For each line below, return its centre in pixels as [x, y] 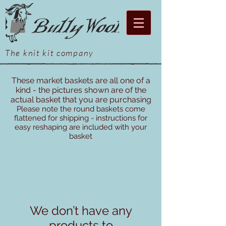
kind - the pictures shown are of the [81, 90]
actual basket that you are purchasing [81, 100]
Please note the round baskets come [81, 109]
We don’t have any [81, 211]
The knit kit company [49, 53]
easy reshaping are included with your [81, 127]
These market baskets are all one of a [81, 81]
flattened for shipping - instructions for [81, 118]
